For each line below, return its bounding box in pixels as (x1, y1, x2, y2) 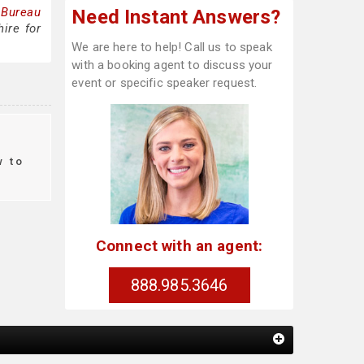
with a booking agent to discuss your (71, 58, 273, 72)
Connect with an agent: (95, 236, 263, 255)
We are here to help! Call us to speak (71, 40, 272, 54)
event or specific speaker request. (71, 76, 258, 90)
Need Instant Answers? (71, 6, 281, 28)
